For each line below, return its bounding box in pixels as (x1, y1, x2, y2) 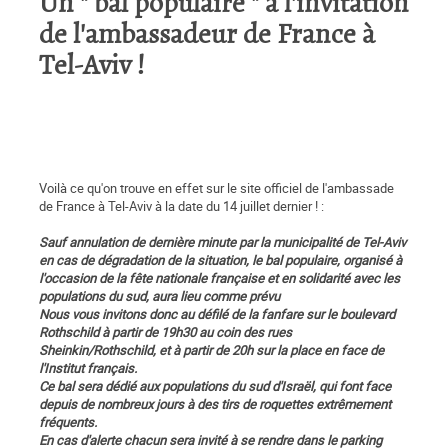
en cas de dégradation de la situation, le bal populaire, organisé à (39, 251, 402, 270)
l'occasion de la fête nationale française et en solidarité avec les (39, 269, 400, 288)
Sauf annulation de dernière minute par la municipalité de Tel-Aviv (39, 233, 406, 252)
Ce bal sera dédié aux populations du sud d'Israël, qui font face (39, 377, 391, 396)
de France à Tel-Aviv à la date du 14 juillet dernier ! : (39, 197, 324, 216)
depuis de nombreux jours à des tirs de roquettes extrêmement (39, 395, 391, 414)
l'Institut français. (39, 359, 137, 378)
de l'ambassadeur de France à (39, 20, 375, 52)
